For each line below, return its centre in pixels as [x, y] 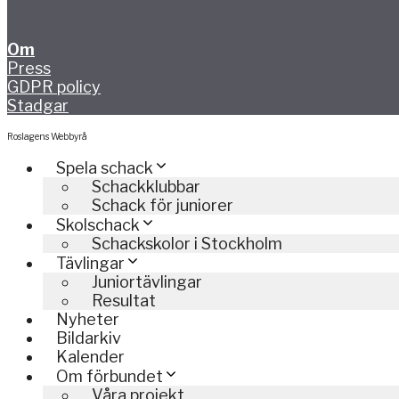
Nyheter [88, 320]
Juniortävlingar [147, 282]
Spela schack [105, 168]
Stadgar [38, 106]
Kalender [90, 357]
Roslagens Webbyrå [47, 137]
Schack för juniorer [163, 206]
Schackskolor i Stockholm [187, 244]
